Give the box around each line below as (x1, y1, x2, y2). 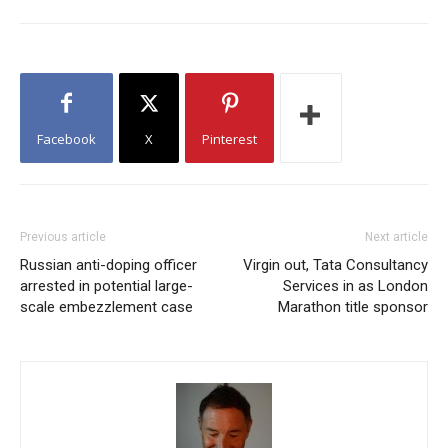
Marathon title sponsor (278, 298, 428, 316)
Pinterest (202, 130, 257, 148)
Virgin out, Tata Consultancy (243, 256, 428, 274)
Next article (365, 230, 428, 244)
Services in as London (283, 277, 428, 295)
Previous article (20, 230, 106, 244)
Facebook (37, 130, 96, 148)
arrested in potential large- (20, 277, 193, 295)
